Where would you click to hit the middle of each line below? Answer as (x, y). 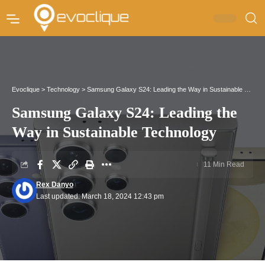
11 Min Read (224, 165)
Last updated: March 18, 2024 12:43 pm (100, 197)
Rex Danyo (54, 185)
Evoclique (26, 90)
